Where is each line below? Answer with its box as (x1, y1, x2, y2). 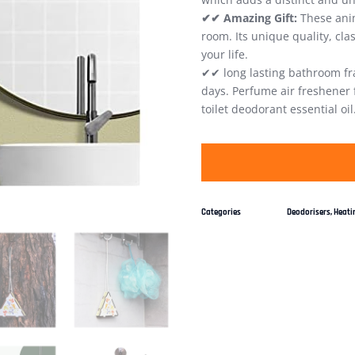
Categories (201, 207, 241, 219)
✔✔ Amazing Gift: (201, 10, 297, 26)
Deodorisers (287, 207, 330, 219)
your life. (201, 47, 248, 63)
